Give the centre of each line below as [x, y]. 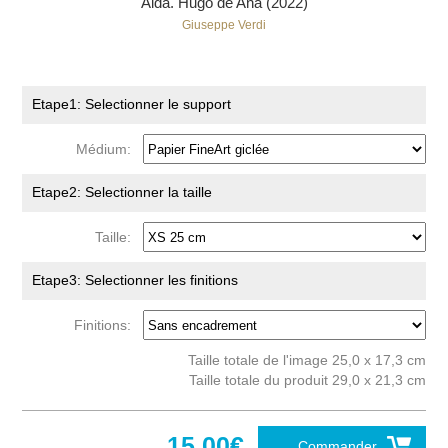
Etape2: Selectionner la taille [122, 192]
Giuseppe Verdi [224, 25]
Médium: [108, 148]
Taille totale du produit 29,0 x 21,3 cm [307, 380]
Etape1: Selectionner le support [132, 104]
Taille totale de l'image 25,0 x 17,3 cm [306, 360]
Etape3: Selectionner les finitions [135, 280]
